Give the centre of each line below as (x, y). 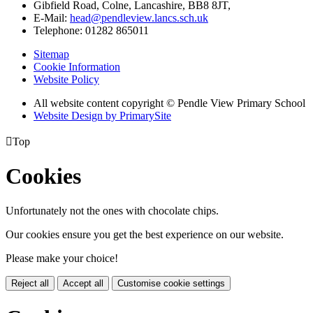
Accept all (83, 283)
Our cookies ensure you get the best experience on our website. (145, 234)
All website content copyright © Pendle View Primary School (169, 103)
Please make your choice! (62, 258)
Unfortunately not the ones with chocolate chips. (112, 210)
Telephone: (59, 30)
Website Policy (66, 79)
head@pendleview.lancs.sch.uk (139, 17)
